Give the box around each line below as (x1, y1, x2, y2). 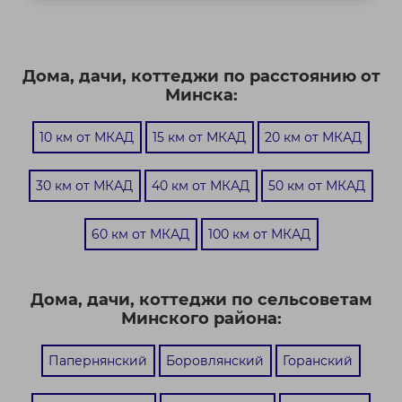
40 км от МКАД (152, 177, 249, 194)
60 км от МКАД (91, 225, 189, 242)
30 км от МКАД (36, 177, 133, 194)
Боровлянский (166, 352, 264, 369)
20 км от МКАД (265, 128, 362, 145)
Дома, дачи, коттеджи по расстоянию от (22, 66, 380, 86)
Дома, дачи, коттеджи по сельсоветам (30, 289, 372, 310)
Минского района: (120, 308, 282, 328)
